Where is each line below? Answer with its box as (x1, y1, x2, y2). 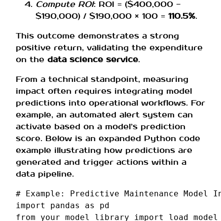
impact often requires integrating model (16, 85, 192, 96)
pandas (50, 200, 80, 210)
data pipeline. (16, 168, 74, 179)
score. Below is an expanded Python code (16, 133, 200, 144)
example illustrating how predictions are (16, 145, 192, 155)
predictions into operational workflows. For (16, 97, 205, 108)
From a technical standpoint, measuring (16, 74, 188, 84)
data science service (47, 54, 138, 65)
